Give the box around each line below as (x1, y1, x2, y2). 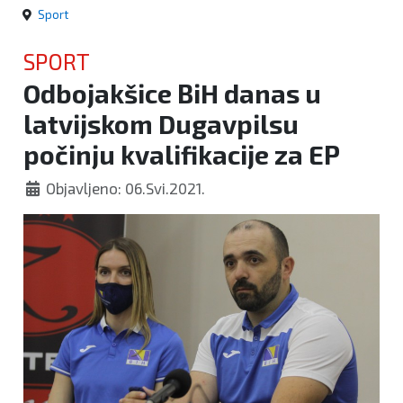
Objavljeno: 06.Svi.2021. (46, 179, 206, 198)
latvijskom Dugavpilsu (23, 108, 299, 140)
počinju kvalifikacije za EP (23, 139, 340, 171)
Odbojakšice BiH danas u (23, 77, 321, 110)
